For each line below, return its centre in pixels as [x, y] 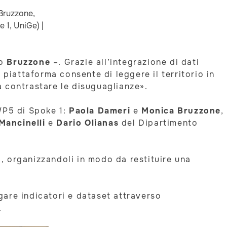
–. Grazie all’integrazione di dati [125, 62]
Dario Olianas [88, 123]
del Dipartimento [158, 123]
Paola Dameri [100, 111]
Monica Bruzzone [181, 111]
